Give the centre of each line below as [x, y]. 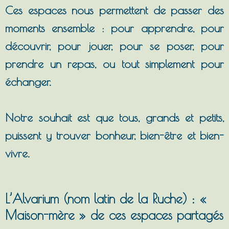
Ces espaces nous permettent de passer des [114, 10]
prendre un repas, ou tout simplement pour [114, 64]
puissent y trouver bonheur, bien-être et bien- [114, 136]
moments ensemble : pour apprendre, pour [114, 28]
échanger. [30, 82]
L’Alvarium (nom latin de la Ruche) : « [106, 199]
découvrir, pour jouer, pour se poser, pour [114, 46]
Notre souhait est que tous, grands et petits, [114, 118]
